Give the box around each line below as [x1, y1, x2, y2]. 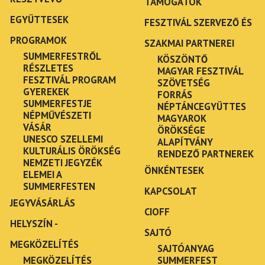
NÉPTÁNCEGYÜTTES [157, 99, 246, 113]
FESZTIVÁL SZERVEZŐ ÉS [144, 15, 252, 29]
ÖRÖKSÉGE [157, 123, 205, 137]
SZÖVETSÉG [157, 76, 210, 89]
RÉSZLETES [22, 61, 73, 75]
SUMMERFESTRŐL [22, 49, 101, 63]
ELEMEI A [22, 167, 62, 181]
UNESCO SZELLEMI [22, 132, 103, 146]
